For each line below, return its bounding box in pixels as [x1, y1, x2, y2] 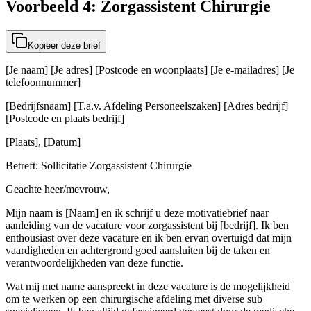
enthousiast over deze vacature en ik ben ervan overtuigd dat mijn [6, 232, 292, 244]
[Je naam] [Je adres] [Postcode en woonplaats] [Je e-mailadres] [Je [6, 64, 294, 76]
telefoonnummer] [6, 76, 81, 89]
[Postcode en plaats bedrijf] [6, 112, 124, 125]
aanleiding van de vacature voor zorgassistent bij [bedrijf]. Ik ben [6, 219, 289, 232]
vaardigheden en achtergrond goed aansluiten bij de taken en [6, 244, 270, 257]
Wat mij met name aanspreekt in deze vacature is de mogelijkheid [6, 280, 290, 293]
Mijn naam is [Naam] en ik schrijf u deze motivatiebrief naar [6, 207, 269, 219]
